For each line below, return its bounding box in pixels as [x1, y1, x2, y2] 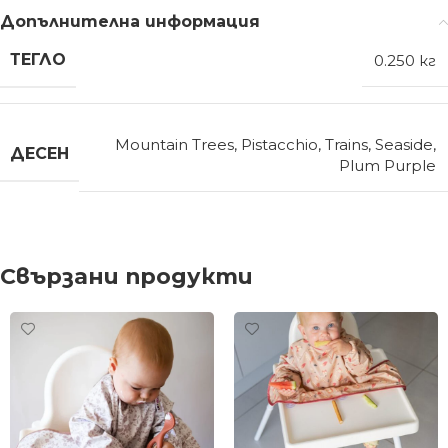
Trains [325, 134, 368, 154]
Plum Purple [339, 155, 436, 175]
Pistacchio [241, 134, 318, 154]
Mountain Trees [115, 134, 234, 154]
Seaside [375, 134, 433, 154]
